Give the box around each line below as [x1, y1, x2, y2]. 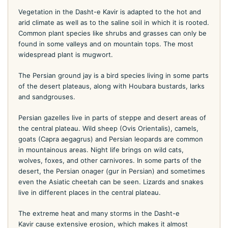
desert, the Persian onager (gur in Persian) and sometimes [18, 166, 205, 175]
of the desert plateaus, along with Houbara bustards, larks [18, 81, 205, 90]
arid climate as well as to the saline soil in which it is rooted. [18, 18, 209, 26]
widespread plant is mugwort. [18, 50, 113, 59]
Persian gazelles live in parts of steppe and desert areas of [18, 113, 206, 122]
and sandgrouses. [18, 92, 75, 101]
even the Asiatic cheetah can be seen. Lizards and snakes [18, 177, 204, 186]
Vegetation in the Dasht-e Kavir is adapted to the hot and [18, 7, 201, 16]
